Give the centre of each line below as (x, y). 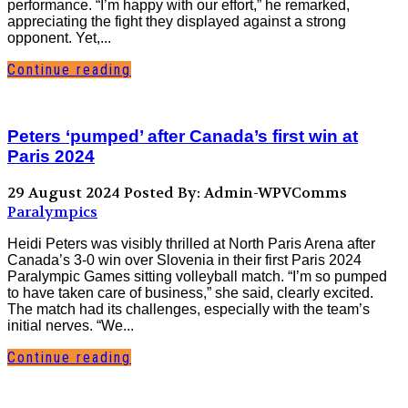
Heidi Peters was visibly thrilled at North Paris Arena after (191, 244)
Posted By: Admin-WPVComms (235, 193)
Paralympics (52, 212)
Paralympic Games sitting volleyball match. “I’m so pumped (197, 277)
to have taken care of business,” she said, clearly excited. (190, 293)
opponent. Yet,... (59, 37)
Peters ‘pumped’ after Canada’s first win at (183, 136)
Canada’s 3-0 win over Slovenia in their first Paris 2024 (184, 260)
